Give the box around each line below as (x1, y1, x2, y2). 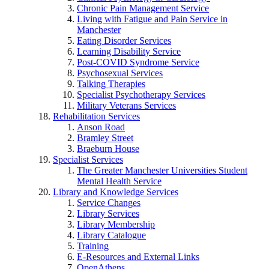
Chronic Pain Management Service (77, 2, 209, 13)
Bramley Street (77, 132, 133, 143)
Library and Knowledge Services (53, 186, 178, 197)
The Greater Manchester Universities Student (77, 165, 247, 175)
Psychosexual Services (77, 67, 163, 78)
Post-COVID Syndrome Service (77, 56, 199, 67)
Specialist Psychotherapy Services (77, 89, 205, 100)
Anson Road (77, 121, 125, 132)
